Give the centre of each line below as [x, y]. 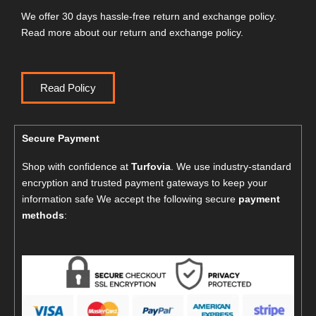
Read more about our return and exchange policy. [132, 32]
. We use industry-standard [231, 167]
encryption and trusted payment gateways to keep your [145, 183]
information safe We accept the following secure [130, 199]
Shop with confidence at [77, 167]
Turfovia [151, 167]
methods [43, 215]
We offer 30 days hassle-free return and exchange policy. [149, 16]
